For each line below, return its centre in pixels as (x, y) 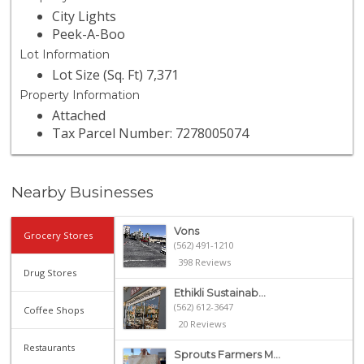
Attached (79, 116)
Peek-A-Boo (89, 35)
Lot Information (65, 55)
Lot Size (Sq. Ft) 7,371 (116, 75)
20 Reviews (201, 323)
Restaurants (50, 347)
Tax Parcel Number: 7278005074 (151, 134)
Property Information (80, 95)
